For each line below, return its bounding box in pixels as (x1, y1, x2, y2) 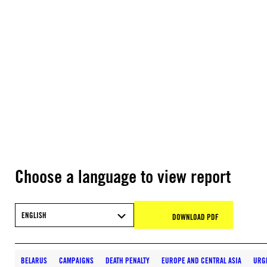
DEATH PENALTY (105, 256, 150, 265)
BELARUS (21, 256, 47, 265)
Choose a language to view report (15, 166, 231, 187)
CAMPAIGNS (59, 256, 94, 265)
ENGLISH (21, 210, 46, 220)
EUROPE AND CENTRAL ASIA (162, 256, 241, 265)
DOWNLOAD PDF (172, 212, 219, 222)
